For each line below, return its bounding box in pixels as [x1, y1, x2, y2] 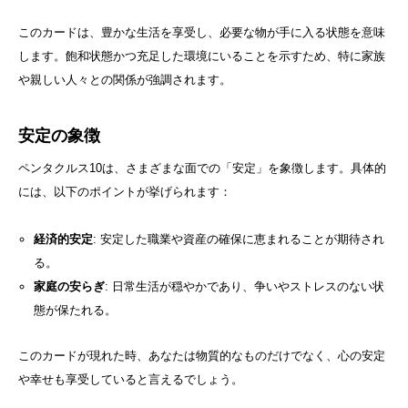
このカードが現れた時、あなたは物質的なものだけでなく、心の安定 [18, 348, 385, 362]
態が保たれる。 [33, 302, 117, 317]
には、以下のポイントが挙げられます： [18, 184, 231, 199]
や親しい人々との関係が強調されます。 [18, 72, 231, 87]
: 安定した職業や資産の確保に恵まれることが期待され [92, 231, 384, 246]
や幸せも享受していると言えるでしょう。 [18, 372, 243, 386]
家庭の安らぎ [33, 279, 105, 293]
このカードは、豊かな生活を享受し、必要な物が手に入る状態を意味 [18, 25, 385, 39]
